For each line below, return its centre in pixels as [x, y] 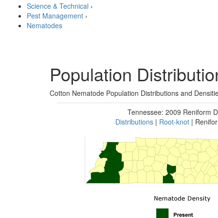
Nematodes [45, 25]
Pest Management [55, 16]
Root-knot [174, 122]
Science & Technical [58, 6]
